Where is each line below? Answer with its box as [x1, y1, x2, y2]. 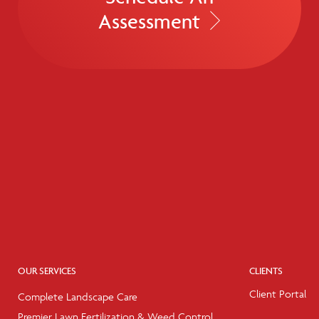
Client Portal [249, 287, 306, 300]
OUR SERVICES [18, 265, 76, 276]
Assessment [98, 9, 200, 33]
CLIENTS [249, 265, 283, 276]
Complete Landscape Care [18, 290, 137, 303]
